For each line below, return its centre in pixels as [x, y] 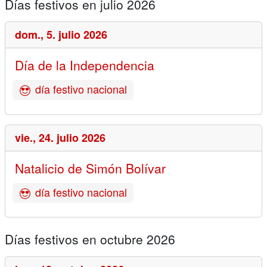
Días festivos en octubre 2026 [90, 239]
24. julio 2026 [72, 137]
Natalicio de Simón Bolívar [90, 168]
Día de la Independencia [85, 65]
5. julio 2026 [77, 34]
